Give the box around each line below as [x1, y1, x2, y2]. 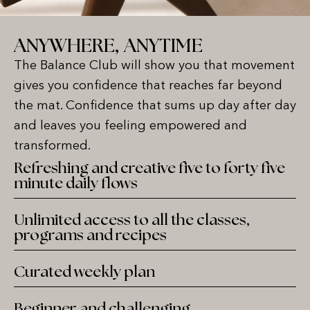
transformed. [14, 140, 91, 153]
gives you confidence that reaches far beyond [14, 80, 282, 93]
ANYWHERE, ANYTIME [14, 37, 203, 56]
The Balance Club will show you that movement [14, 60, 295, 73]
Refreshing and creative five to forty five [14, 161, 285, 176]
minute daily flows [14, 176, 138, 191]
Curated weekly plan [14, 264, 155, 280]
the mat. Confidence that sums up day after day [14, 100, 296, 113]
